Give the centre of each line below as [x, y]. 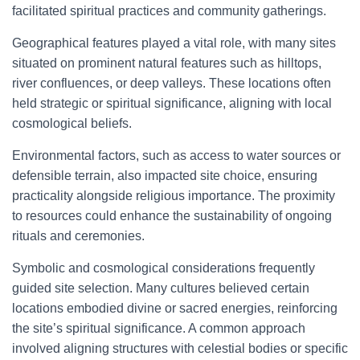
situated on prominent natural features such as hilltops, [167, 63]
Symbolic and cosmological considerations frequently [164, 268]
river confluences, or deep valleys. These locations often [172, 83]
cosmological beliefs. [72, 123]
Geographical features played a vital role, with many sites [174, 43]
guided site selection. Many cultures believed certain [161, 288]
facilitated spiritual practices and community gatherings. [169, 11]
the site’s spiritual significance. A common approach [159, 328]
